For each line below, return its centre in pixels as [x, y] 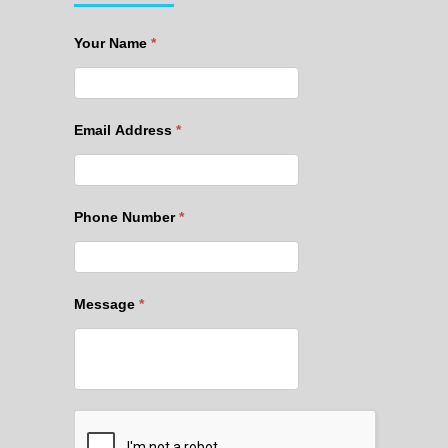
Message [106, 303]
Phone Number [126, 216]
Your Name [112, 42]
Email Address [125, 129]
